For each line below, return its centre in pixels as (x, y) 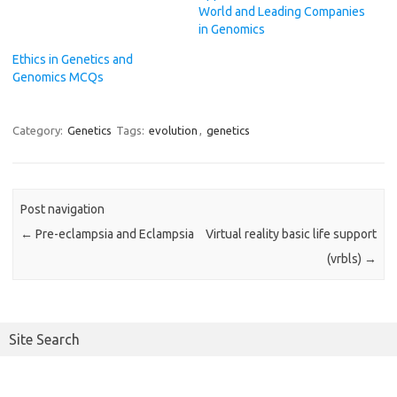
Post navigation (63, 210)
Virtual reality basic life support (291, 234)
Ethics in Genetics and (73, 59)
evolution (173, 130)
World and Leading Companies (282, 12)
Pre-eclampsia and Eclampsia (114, 234)
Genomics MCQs (58, 77)
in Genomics (232, 29)
